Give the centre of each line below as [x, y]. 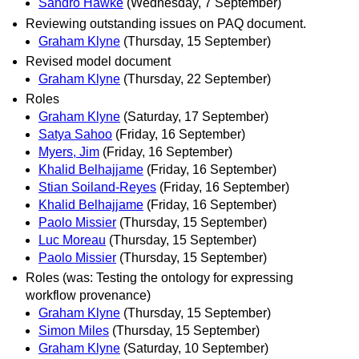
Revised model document [98, 61]
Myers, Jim [69, 151]
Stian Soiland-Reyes [97, 187]
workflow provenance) [88, 296]
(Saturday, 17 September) [196, 116]
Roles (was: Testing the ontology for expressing [159, 278]
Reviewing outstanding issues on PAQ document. [166, 23]
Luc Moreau [72, 240]
